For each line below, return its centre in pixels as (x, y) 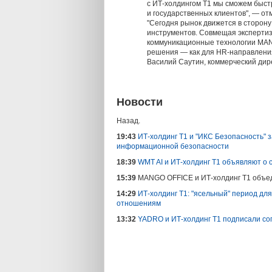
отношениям (139, 204)
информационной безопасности (173, 147)
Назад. (128, 121)
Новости (140, 102)
